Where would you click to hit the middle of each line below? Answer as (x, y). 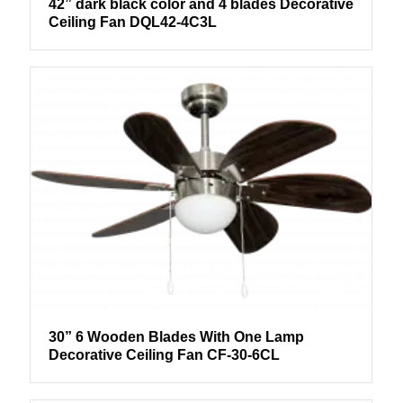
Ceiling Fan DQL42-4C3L (132, 22)
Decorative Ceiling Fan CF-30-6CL (164, 355)
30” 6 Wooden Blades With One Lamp (176, 337)
